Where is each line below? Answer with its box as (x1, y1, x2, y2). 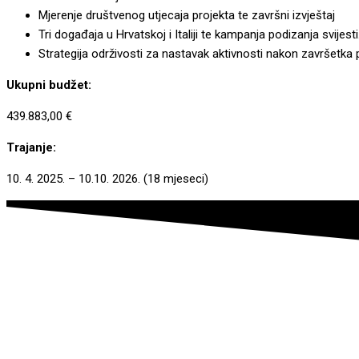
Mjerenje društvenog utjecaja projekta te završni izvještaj (38, 8, 335, 22)
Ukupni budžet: (6, 78, 91, 92)
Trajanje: (6, 140, 56, 155)
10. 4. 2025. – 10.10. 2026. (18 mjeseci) (6, 171, 208, 186)
